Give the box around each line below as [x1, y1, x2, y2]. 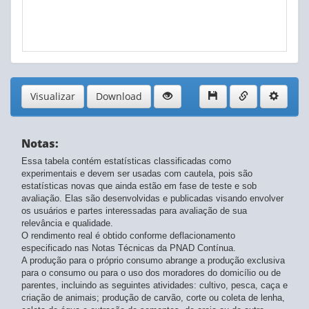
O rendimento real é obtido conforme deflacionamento [21, 230, 235, 241]
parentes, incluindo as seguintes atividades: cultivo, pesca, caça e [21, 280, 288, 291]
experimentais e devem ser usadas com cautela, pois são [21, 168, 252, 179]
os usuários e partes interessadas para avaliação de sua [21, 206, 247, 217]
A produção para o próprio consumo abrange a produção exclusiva [21, 255, 285, 266]
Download [96, 90, 142, 103]
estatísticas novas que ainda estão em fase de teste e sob [21, 181, 257, 192]
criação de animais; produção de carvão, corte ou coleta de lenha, [21, 292, 285, 303]
